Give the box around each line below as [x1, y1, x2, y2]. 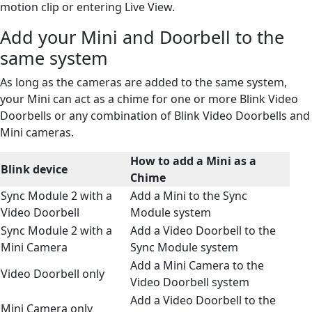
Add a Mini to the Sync [130, 187, 247, 203]
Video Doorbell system [130, 274, 249, 290]
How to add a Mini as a [130, 153, 256, 169]
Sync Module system [130, 239, 238, 255]
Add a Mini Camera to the [130, 257, 264, 273]
